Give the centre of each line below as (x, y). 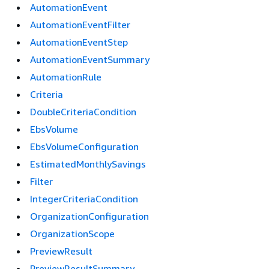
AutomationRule (66, 77)
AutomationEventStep (79, 42)
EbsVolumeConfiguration (84, 147)
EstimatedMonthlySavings (88, 164)
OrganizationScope (72, 234)
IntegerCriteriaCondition (84, 199)
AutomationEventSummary (90, 59)
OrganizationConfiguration (89, 216)
